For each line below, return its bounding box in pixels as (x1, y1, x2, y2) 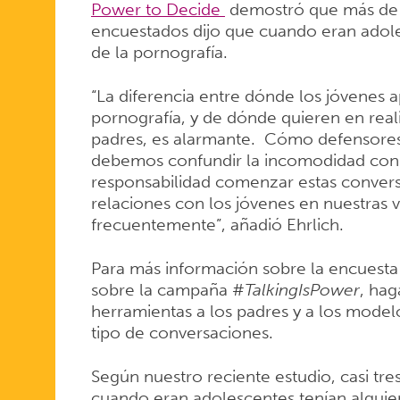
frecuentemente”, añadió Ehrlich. (90, 213, 344, 235)
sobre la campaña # (90, 279, 245, 300)
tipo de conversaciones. (90, 321, 282, 343)
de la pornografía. (90, 42, 228, 63)
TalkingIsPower (244, 279, 360, 300)
